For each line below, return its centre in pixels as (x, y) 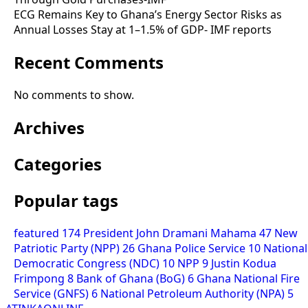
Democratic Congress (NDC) (88, 263)
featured (38, 233)
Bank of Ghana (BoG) (132, 278)
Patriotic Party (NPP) (68, 248)
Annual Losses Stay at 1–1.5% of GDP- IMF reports (143, 30)
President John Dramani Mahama (171, 233)
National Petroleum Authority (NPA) (194, 293)
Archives (49, 128)
